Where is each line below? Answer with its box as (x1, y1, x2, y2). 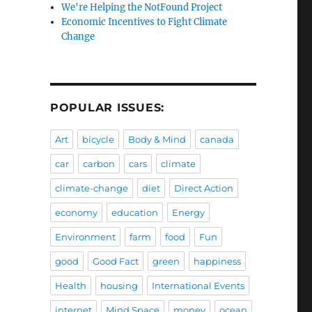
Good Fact (92, 256, 139, 267)
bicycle (81, 134, 114, 146)
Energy (171, 207, 205, 219)
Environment (54, 231, 116, 243)
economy (54, 207, 97, 219)
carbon (82, 158, 115, 170)
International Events (151, 280, 244, 292)
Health (54, 280, 86, 292)
